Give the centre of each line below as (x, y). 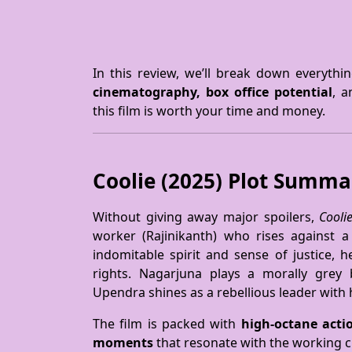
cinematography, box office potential (213, 92)
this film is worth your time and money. (209, 111)
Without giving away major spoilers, (206, 217)
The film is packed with (167, 324)
